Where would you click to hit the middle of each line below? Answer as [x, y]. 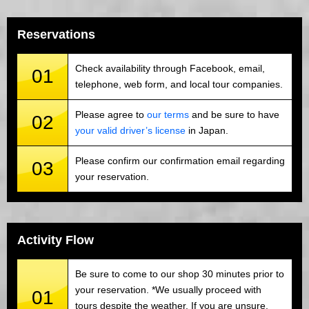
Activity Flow [56, 240]
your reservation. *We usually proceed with [168, 290]
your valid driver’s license [130, 131]
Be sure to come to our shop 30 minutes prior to [180, 274]
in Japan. [207, 131]
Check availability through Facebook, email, [170, 69]
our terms [168, 115]
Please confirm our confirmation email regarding [180, 161]
